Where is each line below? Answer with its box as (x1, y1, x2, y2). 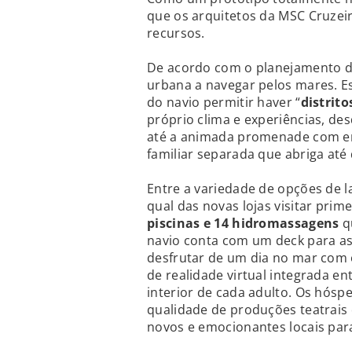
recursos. (147, 24, 205, 42)
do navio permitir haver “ (147, 93, 301, 112)
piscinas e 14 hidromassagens (147, 214, 339, 233)
